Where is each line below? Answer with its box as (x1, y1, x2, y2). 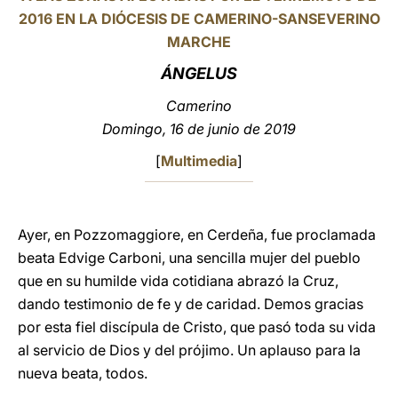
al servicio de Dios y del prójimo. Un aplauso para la (18, 341, 361, 359)
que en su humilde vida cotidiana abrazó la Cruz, (18, 272, 338, 290)
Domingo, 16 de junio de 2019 (102, 120, 296, 138)
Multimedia (161, 152, 237, 170)
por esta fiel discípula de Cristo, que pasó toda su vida (18, 318, 376, 336)
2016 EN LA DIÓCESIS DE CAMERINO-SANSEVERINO (18, 10, 380, 28)
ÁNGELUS (161, 64, 237, 83)
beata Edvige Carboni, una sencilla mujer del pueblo (18, 249, 361, 267)
